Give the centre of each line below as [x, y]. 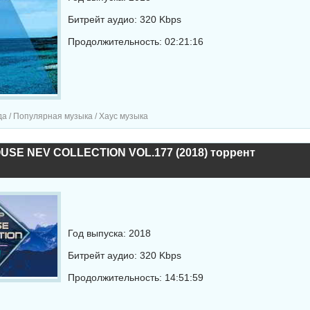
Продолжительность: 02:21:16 [135, 42]
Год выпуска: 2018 [109, 233]
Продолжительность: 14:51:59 [135, 277]
